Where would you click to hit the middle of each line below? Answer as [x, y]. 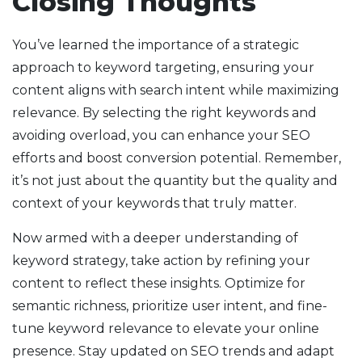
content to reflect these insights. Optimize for [159, 284]
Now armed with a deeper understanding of [155, 238]
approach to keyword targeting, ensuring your [163, 68]
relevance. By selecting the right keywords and [164, 113]
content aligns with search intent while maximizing [176, 90]
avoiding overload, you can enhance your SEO [161, 136]
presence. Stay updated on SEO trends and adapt [173, 351]
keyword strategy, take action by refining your [161, 261]
